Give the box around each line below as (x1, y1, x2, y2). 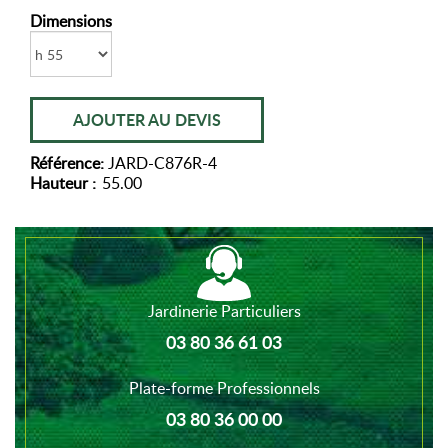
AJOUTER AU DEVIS (73, 108, 221, 131)
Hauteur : (30, 172, 100, 194)
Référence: (30, 152, 108, 174)
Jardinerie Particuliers (147, 300, 301, 322)
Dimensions (30, 10, 112, 32)
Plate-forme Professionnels (128, 377, 320, 399)
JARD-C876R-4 (108, 152, 217, 174)
